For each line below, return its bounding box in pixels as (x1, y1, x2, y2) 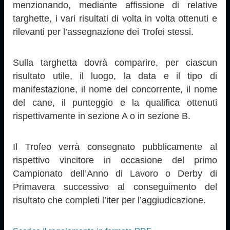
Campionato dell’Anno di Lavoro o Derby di (13, 168, 217, 179)
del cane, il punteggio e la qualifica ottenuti (13, 97, 217, 108)
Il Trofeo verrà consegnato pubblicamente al (13, 141, 217, 152)
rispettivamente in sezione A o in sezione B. (13, 110, 191, 121)
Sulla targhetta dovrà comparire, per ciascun (13, 57, 217, 68)
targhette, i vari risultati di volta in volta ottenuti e (13, 13, 217, 24)
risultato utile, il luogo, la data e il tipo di (13, 70, 217, 81)
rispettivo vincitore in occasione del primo (13, 155, 217, 165)
